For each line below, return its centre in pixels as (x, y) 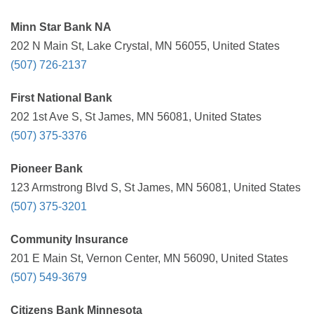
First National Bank (61, 98)
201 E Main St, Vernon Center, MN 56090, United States (149, 258)
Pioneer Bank (47, 169)
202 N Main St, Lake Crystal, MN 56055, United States (145, 46)
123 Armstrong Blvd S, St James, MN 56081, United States (156, 187)
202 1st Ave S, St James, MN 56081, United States (136, 117)
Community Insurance (69, 239)
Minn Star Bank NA (61, 27)
